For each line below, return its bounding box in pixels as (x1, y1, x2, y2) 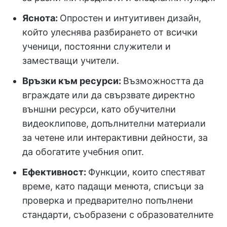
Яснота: (22, 13, 60, 23)
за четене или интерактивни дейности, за (22, 132, 208, 143)
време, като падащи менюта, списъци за (22, 181, 204, 192)
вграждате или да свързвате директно (22, 90, 195, 100)
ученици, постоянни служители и (22, 41, 171, 52)
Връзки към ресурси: (22, 75, 123, 86)
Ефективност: (22, 167, 88, 177)
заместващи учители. (22, 55, 119, 66)
